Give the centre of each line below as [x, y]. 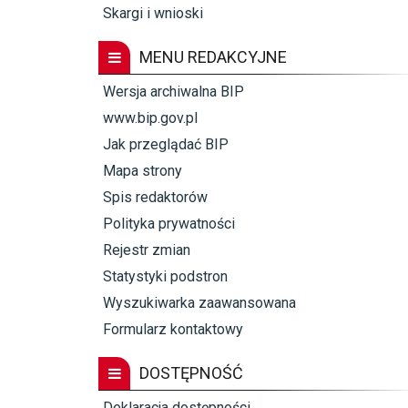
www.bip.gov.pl [150, 117]
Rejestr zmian [147, 250]
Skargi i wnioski [153, 13]
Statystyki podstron [165, 276]
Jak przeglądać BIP [166, 144]
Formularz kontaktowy [173, 329]
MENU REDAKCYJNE [213, 56]
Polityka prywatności [169, 223]
